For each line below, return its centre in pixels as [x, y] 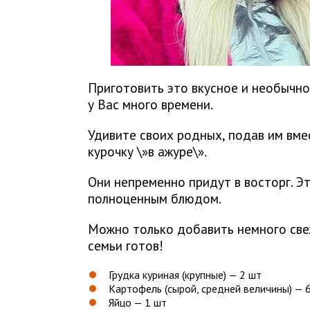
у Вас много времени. [151, 104]
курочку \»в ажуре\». [147, 151]
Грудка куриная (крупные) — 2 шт [185, 274]
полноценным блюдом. [155, 198]
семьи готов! [126, 245]
